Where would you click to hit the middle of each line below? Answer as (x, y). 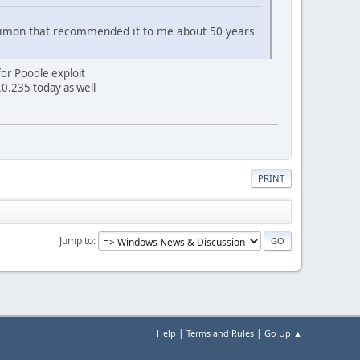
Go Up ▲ (283, 333)
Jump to (76, 240)
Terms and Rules (220, 333)
